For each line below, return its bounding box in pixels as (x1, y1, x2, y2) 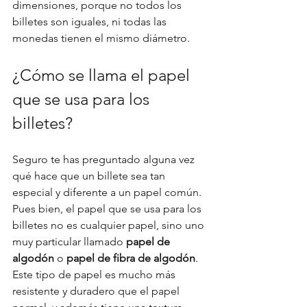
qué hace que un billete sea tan (12, 169, 168, 182)
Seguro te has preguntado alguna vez (12, 152, 197, 166)
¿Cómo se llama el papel (12, 64, 194, 85)
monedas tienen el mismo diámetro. (12, 31, 190, 45)
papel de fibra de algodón (66, 251, 195, 265)
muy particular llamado (12, 234, 126, 248)
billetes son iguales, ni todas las (12, 14, 169, 28)
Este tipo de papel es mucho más (12, 267, 178, 281)
